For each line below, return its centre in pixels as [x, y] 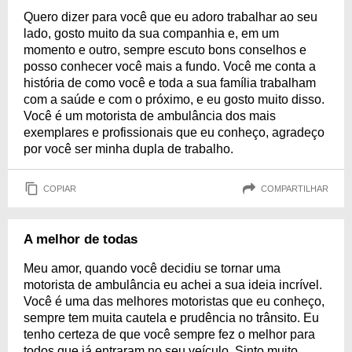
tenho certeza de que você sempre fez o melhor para [169, 334]
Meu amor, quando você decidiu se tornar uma [152, 268]
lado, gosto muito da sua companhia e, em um [151, 33]
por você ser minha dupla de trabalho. [128, 149]
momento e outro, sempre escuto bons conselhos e [165, 50]
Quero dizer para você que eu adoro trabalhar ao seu [170, 17]
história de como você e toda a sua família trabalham [170, 83]
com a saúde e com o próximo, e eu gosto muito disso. [174, 99]
